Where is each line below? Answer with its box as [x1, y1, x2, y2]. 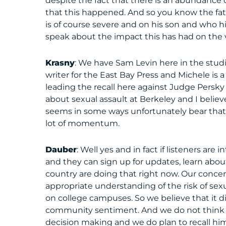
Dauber [45, 145, 77, 154]
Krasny [45, 58, 75, 68]
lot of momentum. [45, 119, 120, 128]
